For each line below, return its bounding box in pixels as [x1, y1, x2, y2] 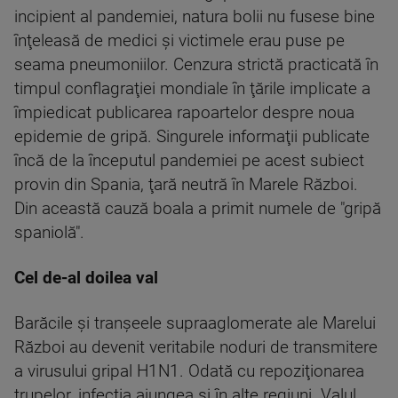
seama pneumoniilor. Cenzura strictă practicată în [14, 55, 378, 75]
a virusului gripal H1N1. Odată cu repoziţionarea [14, 362, 364, 381]
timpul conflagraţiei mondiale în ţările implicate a [14, 79, 370, 99]
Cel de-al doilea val [14, 268, 158, 288]
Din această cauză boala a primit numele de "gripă [14, 199, 381, 219]
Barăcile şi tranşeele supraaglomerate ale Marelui [14, 314, 376, 333]
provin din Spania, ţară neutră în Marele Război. [14, 175, 358, 195]
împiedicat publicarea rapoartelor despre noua [14, 103, 354, 123]
